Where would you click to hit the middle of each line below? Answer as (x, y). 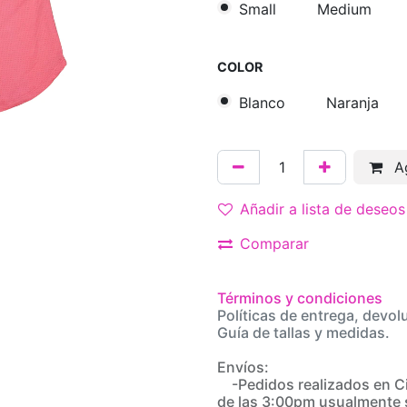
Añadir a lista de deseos (323, 209)
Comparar (274, 244)
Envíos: (245, 367)
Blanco (262, 102)
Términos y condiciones (300, 298)
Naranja (352, 102)
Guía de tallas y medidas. (303, 333)
